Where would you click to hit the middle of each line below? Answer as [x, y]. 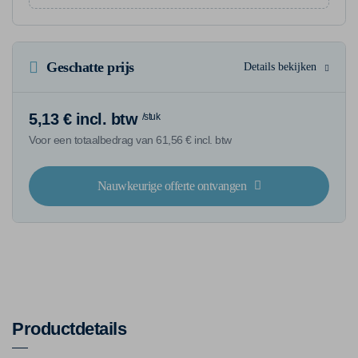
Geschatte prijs [90, 67]
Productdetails [69, 328]
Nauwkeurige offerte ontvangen [171, 185]
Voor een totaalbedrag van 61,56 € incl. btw [130, 139]
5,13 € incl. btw [83, 119]
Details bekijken [280, 66]
